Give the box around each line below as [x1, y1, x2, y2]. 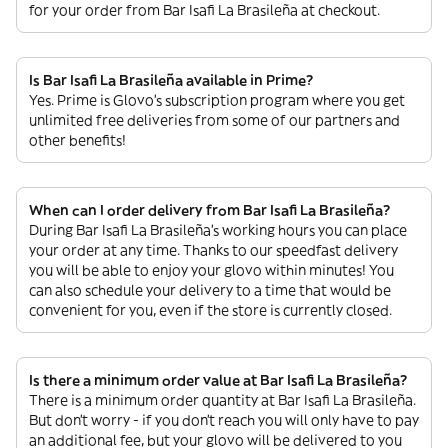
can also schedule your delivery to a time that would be [29, 281, 391, 299]
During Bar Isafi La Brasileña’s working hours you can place [29, 221, 407, 239]
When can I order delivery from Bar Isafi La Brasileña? [29, 201, 390, 219]
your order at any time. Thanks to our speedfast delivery [29, 241, 398, 259]
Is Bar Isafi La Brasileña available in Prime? [29, 71, 313, 89]
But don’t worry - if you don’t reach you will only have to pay [29, 411, 419, 429]
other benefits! [29, 131, 126, 149]
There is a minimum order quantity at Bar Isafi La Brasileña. [29, 391, 416, 409]
